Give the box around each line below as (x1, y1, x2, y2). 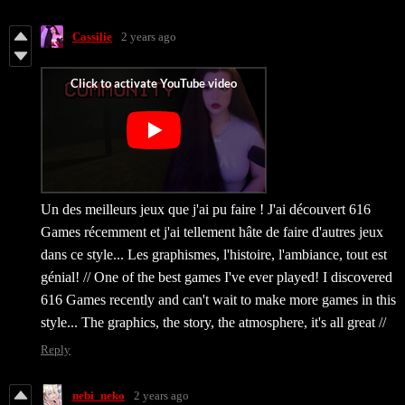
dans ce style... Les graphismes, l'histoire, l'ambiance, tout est (41, 247, 387, 263)
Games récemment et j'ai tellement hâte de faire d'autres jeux (41, 224, 383, 240)
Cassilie (72, 29, 112, 43)
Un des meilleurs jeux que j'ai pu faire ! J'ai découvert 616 (41, 202, 371, 218)
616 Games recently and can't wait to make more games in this (41, 292, 396, 308)
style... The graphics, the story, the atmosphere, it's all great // (41, 315, 386, 331)
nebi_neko (72, 388, 125, 402)
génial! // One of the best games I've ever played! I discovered (41, 269, 392, 286)
